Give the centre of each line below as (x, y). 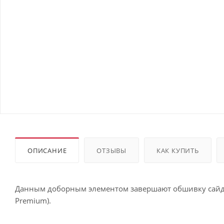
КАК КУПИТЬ (177, 150)
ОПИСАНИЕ (47, 150)
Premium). (33, 200)
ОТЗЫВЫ (112, 150)
